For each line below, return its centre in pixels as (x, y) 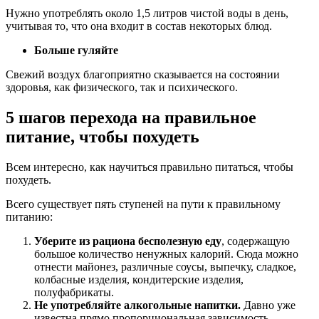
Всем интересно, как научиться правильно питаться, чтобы (150, 167)
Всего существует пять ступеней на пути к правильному (143, 204)
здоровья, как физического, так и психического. (122, 87)
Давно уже (270, 305)
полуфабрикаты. (74, 292)
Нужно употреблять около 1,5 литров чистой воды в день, (147, 13)
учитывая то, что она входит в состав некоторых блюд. (139, 26)
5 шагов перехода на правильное (131, 117)
